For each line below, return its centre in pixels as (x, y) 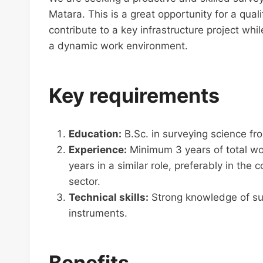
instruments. (98, 213)
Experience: (98, 150)
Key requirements (134, 95)
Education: (95, 134)
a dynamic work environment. (118, 46)
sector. (85, 181)
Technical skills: (109, 197)
